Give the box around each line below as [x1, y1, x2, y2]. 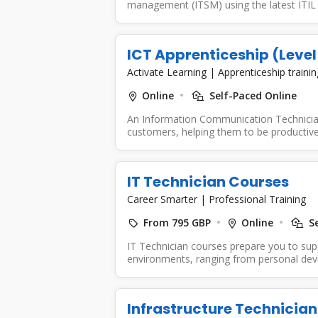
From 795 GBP [143, 215, 211, 229]
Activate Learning [126, 65, 209, 79]
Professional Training [208, 192, 306, 206]
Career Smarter [126, 192, 200, 206]
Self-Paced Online [206, 88, 297, 102]
